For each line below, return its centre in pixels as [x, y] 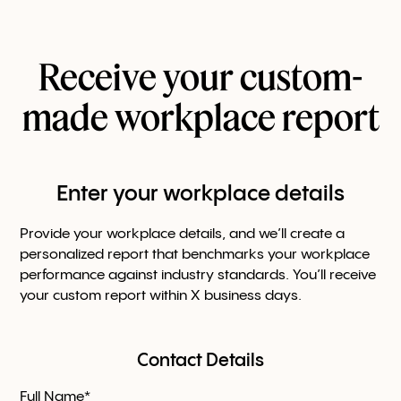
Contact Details [200, 361]
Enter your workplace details [200, 195]
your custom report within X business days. [161, 295]
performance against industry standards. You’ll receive [198, 275]
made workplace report [200, 117]
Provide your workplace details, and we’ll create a [183, 234]
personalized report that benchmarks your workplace [195, 254]
